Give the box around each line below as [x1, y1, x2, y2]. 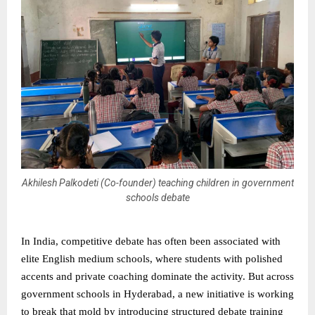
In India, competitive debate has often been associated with [21, 236, 281, 247]
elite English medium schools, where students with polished [21, 253, 283, 265]
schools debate [125, 191, 190, 203]
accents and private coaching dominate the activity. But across [21, 271, 294, 283]
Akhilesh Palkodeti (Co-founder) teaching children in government [21, 176, 294, 188]
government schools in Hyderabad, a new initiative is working [21, 288, 294, 300]
